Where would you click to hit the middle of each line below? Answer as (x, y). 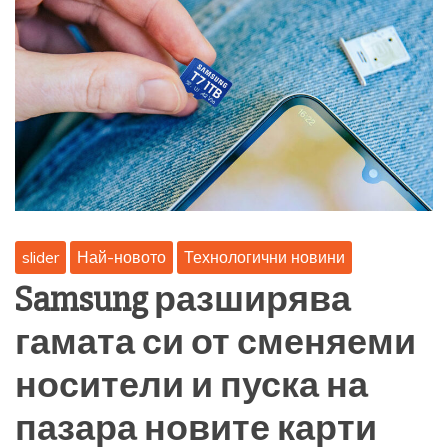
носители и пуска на (191, 386)
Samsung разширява (183, 300)
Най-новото (121, 257)
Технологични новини (264, 257)
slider (40, 257)
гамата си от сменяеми (215, 343)
